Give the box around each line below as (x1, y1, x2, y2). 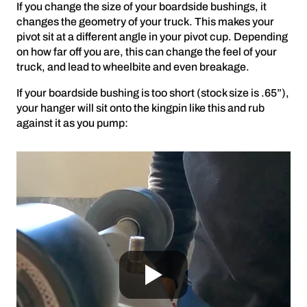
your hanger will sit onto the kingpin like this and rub (16, 102, 265, 114)
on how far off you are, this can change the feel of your (16, 46, 277, 58)
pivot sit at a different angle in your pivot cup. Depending (16, 31, 288, 43)
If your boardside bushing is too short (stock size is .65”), (16, 87, 289, 99)
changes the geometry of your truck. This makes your (16, 16, 274, 28)
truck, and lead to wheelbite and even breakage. (16, 61, 249, 73)
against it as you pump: (16, 117, 128, 130)
